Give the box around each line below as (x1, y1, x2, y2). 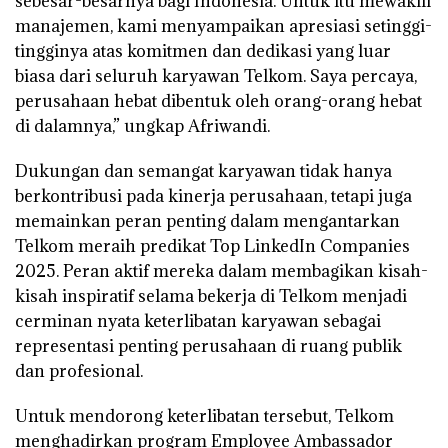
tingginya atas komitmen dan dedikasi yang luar (15, 40, 391, 63)
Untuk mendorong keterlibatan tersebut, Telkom (15, 405, 394, 428)
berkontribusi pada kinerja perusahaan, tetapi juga (15, 185, 412, 208)
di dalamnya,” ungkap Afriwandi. (15, 115, 270, 138)
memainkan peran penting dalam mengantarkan (15, 210, 400, 233)
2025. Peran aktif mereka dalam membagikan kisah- (15, 260, 428, 283)
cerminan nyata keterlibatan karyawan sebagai (15, 310, 381, 333)
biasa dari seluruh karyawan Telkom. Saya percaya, (15, 65, 417, 88)
